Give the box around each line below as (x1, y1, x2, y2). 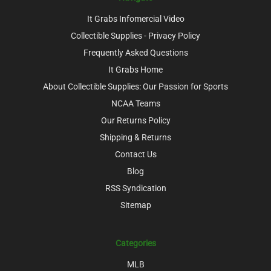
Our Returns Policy (100, 115, 171, 125)
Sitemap (120, 200, 151, 210)
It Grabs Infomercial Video (87, 13, 184, 24)
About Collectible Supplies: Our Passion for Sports (43, 81, 228, 91)
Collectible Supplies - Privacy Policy (71, 30, 200, 41)
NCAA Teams (111, 98, 160, 108)
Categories (115, 238, 156, 248)
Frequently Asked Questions (83, 47, 188, 57)
